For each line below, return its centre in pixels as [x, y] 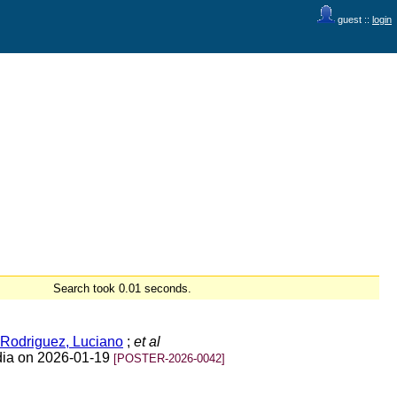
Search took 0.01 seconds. [122, 288]
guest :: [354, 19]
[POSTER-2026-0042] [169, 358]
